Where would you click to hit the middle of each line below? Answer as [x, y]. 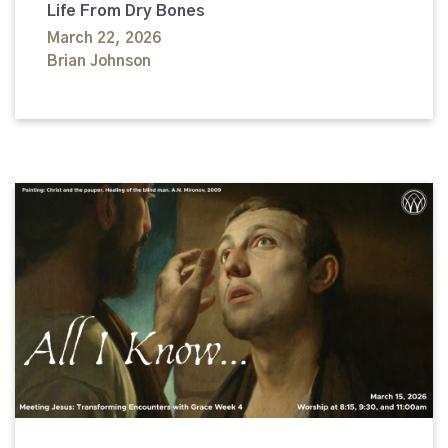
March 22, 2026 [104, 38]
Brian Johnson [99, 61]
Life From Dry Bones [126, 10]
